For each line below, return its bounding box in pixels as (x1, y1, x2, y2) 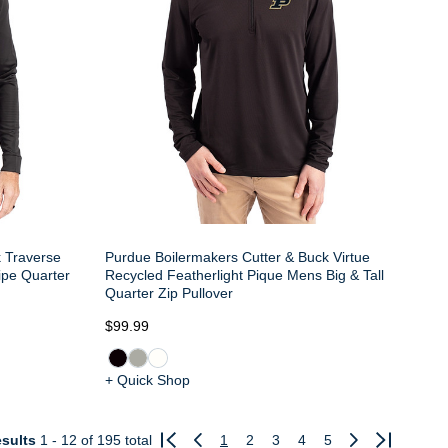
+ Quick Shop (104, 372, 190, 389)
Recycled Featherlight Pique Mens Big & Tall (104, 267, 384, 284)
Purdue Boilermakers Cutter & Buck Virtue (104, 249, 370, 266)
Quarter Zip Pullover (104, 285, 233, 302)
